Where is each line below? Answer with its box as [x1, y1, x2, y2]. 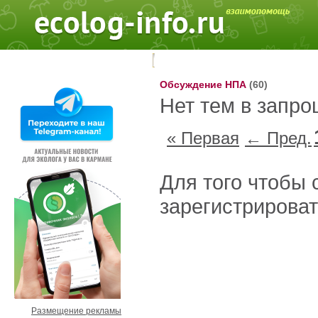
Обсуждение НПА [160, 79, 249, 90]
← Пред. [245, 128, 312, 148]
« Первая [167, 128, 239, 148]
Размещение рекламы [31, 306, 121, 316]
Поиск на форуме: [76, 57, 142, 65]
